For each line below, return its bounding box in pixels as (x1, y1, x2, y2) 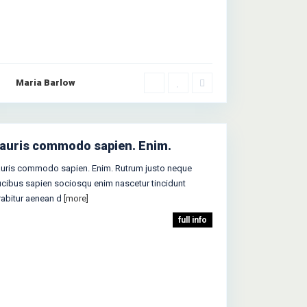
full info (178, 215, 207, 225)
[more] (64, 193, 88, 204)
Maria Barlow (16, 77, 75, 88)
